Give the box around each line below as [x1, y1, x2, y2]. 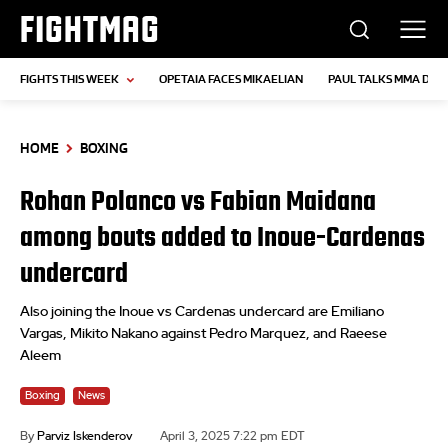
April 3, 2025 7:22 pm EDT [160, 429, 305, 442]
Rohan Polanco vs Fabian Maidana [20, 186, 376, 217]
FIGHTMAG [20, 9, 160, 49]
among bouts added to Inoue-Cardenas [20, 222, 425, 253]
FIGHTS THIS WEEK [20, 72, 119, 87]
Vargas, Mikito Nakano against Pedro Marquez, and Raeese [20, 327, 387, 342]
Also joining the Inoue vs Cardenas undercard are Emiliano [20, 305, 384, 320]
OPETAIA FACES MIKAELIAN [159, 72, 303, 87]
